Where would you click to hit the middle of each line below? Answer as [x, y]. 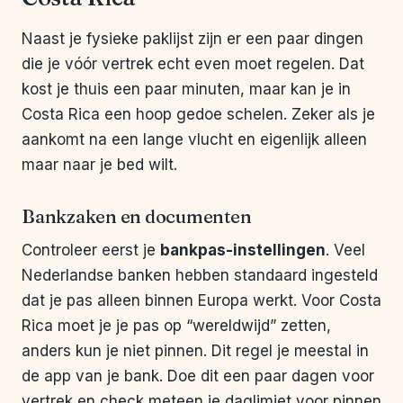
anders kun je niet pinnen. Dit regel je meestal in [195, 351]
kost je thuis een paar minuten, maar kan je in [186, 90]
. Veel [345, 251]
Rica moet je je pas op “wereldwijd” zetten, [176, 326]
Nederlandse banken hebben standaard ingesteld [200, 276]
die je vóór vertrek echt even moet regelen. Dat [193, 64]
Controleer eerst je [91, 251]
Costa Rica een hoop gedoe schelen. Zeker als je [198, 115]
